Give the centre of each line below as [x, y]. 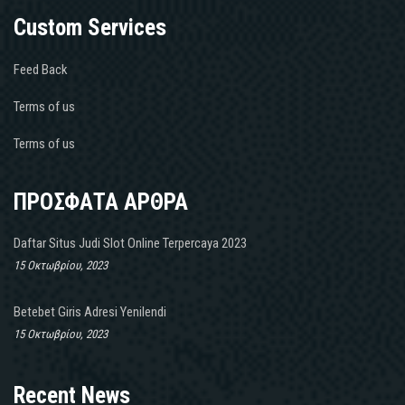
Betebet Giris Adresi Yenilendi [90, 311]
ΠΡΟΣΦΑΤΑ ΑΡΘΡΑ [101, 202]
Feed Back [41, 69]
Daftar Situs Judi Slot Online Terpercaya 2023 [130, 243]
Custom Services [90, 27]
